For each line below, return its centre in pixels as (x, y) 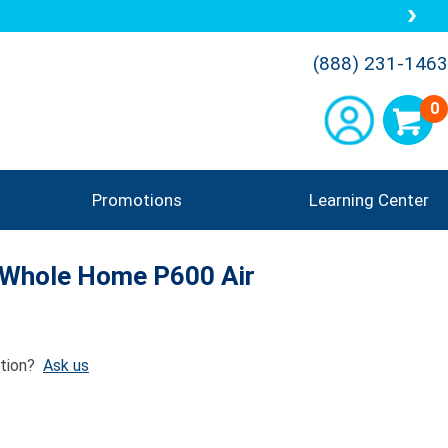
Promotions (137, 200)
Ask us (66, 365)
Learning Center (369, 200)
